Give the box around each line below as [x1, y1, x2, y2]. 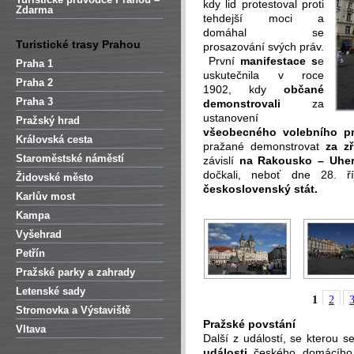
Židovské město [16, 171, 93, 183]
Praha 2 [16, 77, 53, 88]
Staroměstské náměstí [16, 153, 124, 164]
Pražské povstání [203, 318, 296, 330]
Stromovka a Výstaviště [16, 304, 130, 316]
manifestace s [240, 55, 318, 67]
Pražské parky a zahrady [16, 266, 135, 278]
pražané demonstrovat [203, 140, 326, 153]
